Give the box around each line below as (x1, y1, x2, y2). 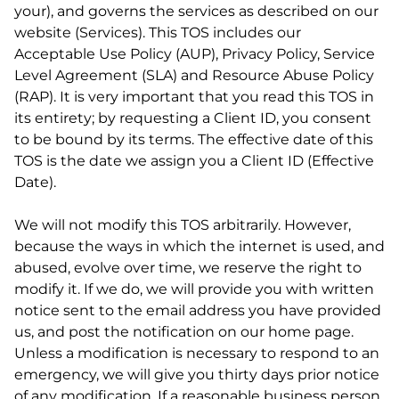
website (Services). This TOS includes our (14, 24, 301, 41)
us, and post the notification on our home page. (14, 323, 354, 340)
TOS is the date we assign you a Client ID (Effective (14, 152, 374, 169)
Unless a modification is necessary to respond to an (14, 345, 379, 362)
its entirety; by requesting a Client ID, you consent (14, 110, 371, 126)
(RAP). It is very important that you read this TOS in (14, 88, 374, 105)
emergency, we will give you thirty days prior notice (14, 366, 379, 383)
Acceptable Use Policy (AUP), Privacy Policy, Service (14, 45, 375, 62)
